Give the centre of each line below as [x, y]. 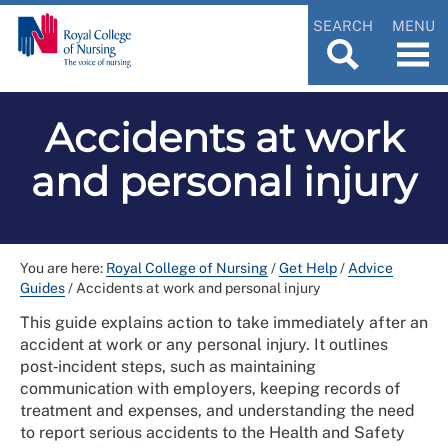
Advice [370, 267]
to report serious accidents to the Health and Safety [212, 432]
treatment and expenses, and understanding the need [217, 410]
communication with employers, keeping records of [210, 388]
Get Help [308, 267]
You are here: [63, 267]
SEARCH [343, 25]
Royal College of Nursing [187, 267]
